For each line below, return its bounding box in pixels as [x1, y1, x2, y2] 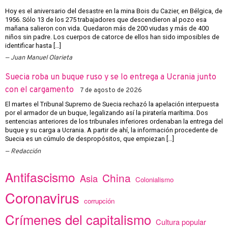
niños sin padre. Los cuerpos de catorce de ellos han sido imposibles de [5, 33, 219, 41]
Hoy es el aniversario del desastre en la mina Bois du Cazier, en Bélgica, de [5, 7, 222, 15]
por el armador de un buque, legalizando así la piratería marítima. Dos [5, 109, 208, 117]
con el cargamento [5, 85, 74, 96]
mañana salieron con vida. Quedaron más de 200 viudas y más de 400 [5, 24, 209, 32]
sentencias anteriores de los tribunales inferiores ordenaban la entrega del [5, 118, 223, 126]
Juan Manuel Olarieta [11, 54, 72, 63]
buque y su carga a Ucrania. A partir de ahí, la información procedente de [5, 126, 218, 134]
